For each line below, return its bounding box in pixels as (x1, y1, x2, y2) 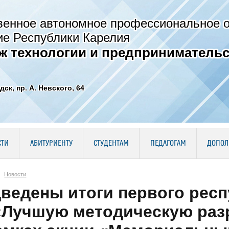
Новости (4, 171, 27, 177)
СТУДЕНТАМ (94, 140, 129, 148)
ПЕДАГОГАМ (150, 140, 186, 148)
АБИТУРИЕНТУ (30, 140, 73, 148)
